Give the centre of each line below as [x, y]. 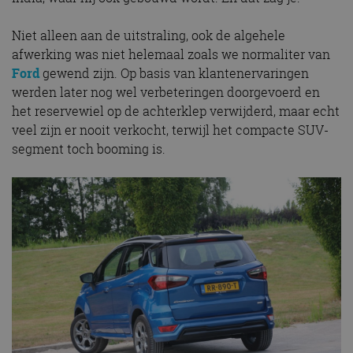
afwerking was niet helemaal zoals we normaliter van [171, 55]
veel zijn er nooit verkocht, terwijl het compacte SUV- [170, 130]
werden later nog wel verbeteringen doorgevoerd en [166, 93]
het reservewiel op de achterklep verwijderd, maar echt [176, 111]
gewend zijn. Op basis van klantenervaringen [174, 74]
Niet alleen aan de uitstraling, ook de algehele [149, 36]
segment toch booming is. [89, 149]
